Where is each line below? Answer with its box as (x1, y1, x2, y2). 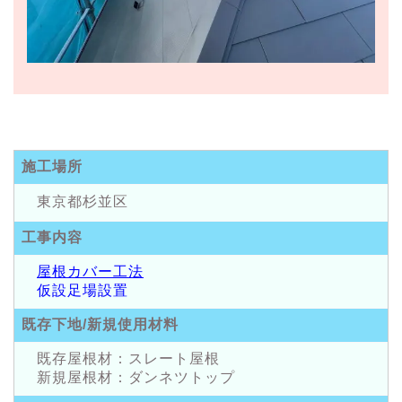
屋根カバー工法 (37, 264, 144, 280)
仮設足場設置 (22, 283, 128, 299)
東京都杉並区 (22, 194, 128, 210)
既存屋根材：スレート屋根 (22, 351, 220, 367)
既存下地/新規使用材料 (22, 317, 179, 333)
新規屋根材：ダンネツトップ (22, 370, 235, 386)
